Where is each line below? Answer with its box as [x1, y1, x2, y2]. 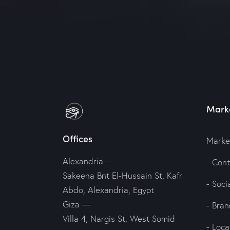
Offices [63, 132, 92, 145]
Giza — [63, 199, 91, 210]
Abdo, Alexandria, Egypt [63, 184, 154, 196]
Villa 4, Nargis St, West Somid [63, 213, 175, 224]
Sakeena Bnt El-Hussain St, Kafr [63, 170, 182, 181]
